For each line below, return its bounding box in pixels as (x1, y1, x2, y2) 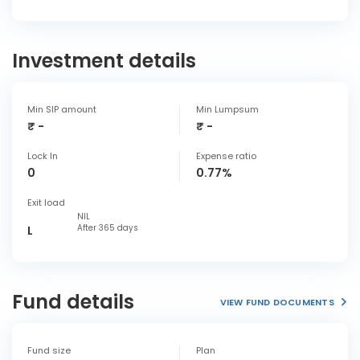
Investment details (12, 47, 196, 74)
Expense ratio (196, 149, 256, 162)
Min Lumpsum (196, 103, 259, 116)
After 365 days (77, 222, 138, 234)
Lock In (27, 149, 58, 162)
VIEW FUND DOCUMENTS (219, 295, 334, 309)
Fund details (12, 288, 134, 315)
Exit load (27, 196, 65, 209)
